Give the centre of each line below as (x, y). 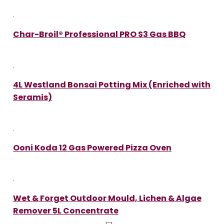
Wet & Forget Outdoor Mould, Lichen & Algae (107, 198)
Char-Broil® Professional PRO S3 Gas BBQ (99, 34)
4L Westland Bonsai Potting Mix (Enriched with (112, 84)
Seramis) (32, 97)
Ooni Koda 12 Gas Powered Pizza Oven (92, 147)
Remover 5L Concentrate (66, 210)
